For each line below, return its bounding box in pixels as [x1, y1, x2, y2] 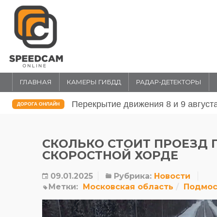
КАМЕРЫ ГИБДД [67, 78, 121, 86]
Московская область [83, 182, 173, 191]
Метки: [48, 182, 78, 191]
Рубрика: [111, 171, 152, 181]
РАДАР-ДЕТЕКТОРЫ [136, 78, 201, 86]
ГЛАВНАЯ [20, 78, 52, 86]
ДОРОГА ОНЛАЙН [17, 101, 60, 107]
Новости [154, 171, 190, 181]
